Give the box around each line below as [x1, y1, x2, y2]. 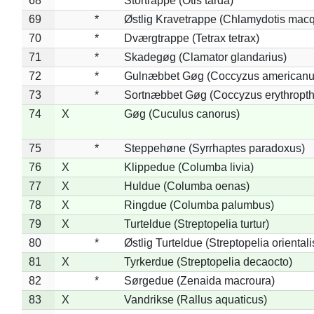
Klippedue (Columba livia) [123, 161, 254, 173]
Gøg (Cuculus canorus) [123, 107, 240, 120]
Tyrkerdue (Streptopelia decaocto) [123, 255, 292, 268]
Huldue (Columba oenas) [123, 179, 250, 192]
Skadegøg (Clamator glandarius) [123, 50, 287, 63]
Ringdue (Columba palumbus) [123, 198, 274, 211]
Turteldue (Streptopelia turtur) [123, 217, 269, 230]
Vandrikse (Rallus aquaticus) [123, 293, 267, 306]
